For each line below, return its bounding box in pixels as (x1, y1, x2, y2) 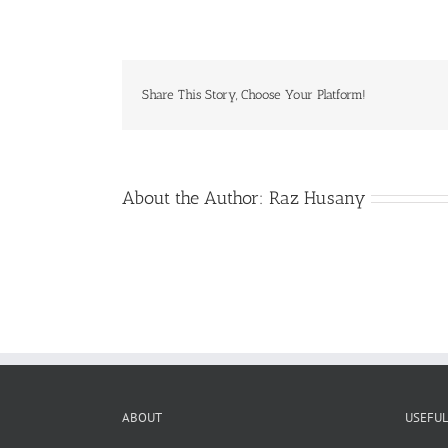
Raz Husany (269, 186, 366, 209)
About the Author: (122, 186, 269, 209)
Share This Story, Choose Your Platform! (142, 87, 366, 103)
